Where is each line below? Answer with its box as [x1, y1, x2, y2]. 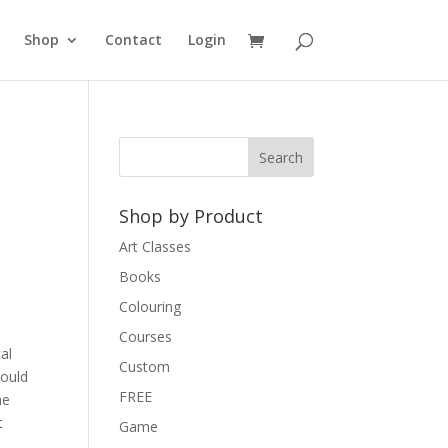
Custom [119, 357, 171, 376]
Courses [119, 327, 173, 346]
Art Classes [119, 237, 192, 256]
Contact [104, 30, 162, 49]
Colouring [119, 297, 182, 316]
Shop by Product [119, 204, 264, 228]
